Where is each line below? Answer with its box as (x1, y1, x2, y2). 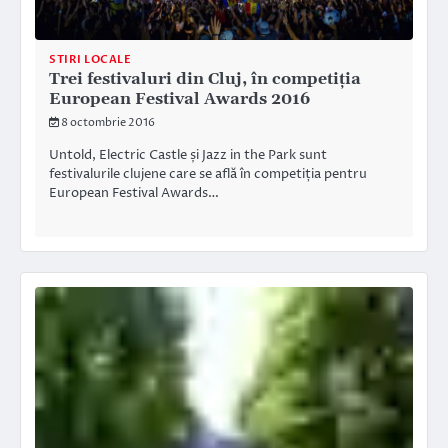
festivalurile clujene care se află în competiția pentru (49, 165, 367, 184)
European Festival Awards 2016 (49, 89, 310, 110)
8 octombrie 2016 (61, 115, 155, 131)
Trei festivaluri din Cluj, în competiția (49, 69, 361, 90)
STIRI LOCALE (49, 52, 131, 68)
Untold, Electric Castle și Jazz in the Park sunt (49, 146, 327, 165)
